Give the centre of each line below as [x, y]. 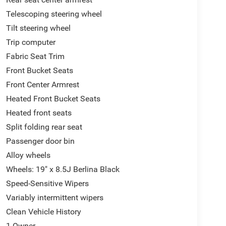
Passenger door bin [40, 141]
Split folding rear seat [44, 127]
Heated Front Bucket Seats [53, 99]
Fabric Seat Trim [35, 56]
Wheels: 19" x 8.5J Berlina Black [63, 169]
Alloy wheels [28, 155]
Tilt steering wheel [38, 28]
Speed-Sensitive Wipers [47, 184]
